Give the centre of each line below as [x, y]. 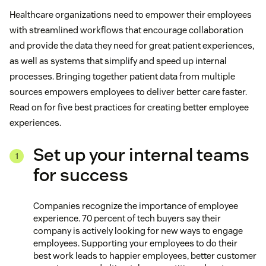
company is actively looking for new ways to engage [138, 231]
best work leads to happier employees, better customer [145, 256]
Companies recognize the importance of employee [136, 206]
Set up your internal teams [141, 155]
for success [81, 175]
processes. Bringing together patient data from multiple [122, 77]
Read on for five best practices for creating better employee [129, 107]
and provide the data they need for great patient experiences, [132, 46]
